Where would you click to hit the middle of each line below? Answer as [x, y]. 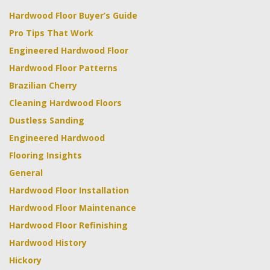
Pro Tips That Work [51, 33]
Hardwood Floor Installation [69, 190]
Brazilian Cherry [43, 85]
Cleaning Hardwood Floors [65, 103]
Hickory [25, 260]
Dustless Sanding [47, 120]
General [26, 173]
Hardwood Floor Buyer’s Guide [73, 15]
